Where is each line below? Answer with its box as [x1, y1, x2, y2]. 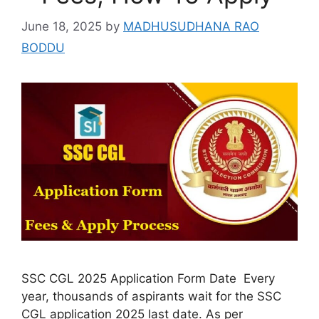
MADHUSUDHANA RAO [123, 19, 259, 33]
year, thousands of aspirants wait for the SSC [21, 289, 281, 304]
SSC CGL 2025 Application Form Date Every [21, 271, 275, 286]
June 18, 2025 [21, 19, 102, 33]
